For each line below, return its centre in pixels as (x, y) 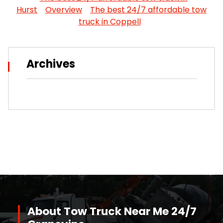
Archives (51, 64)
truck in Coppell (110, 21)
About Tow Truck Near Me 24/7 (112, 211)
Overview (64, 9)
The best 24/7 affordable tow (148, 9)
